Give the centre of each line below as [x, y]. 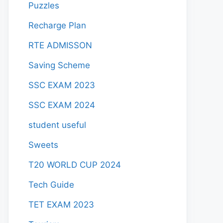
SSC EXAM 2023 [62, 85]
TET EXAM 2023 [61, 205]
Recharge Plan [57, 25]
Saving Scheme [59, 65]
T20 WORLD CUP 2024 [75, 165]
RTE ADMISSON [60, 45]
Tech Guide [51, 185]
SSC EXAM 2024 [62, 105]
